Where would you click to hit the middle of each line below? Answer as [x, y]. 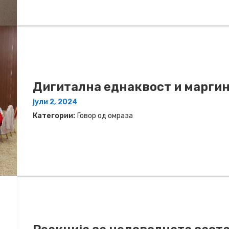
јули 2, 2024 [55, 102]
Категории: [54, 116]
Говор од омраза [105, 116]
